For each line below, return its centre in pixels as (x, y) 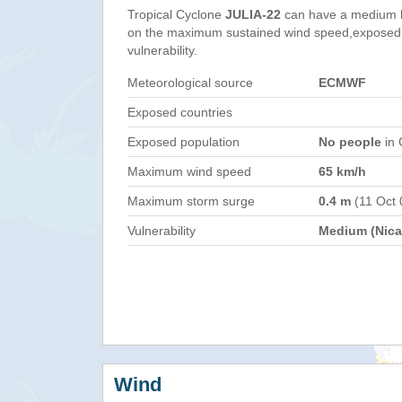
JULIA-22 (253, 14)
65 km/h (342, 171)
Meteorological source (190, 83)
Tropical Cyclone (176, 14)
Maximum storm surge (191, 201)
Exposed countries (180, 112)
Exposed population (184, 142)
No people (350, 142)
